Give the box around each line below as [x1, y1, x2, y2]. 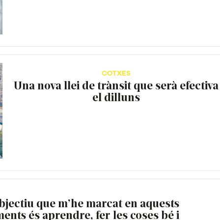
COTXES [102, 69, 131, 78]
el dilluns [92, 89, 140, 104]
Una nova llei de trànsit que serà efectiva [14, 78, 219, 92]
